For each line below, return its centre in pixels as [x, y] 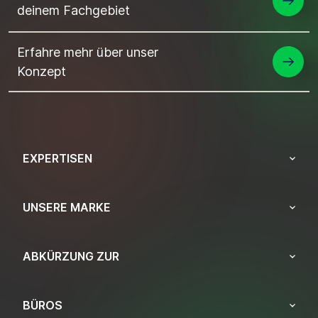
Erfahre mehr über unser [88, 52]
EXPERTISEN [57, 158]
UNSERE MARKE [67, 207]
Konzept [42, 71]
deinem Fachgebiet [73, 10]
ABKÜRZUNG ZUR [71, 256]
